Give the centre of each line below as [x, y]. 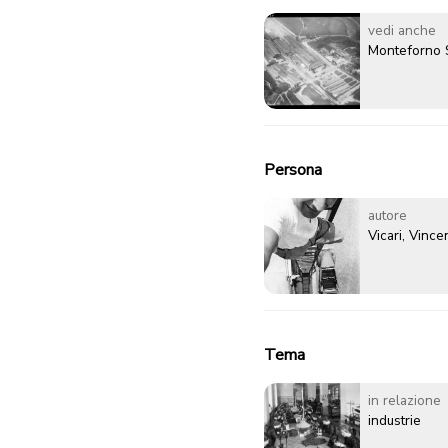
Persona [293, 170]
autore [387, 216]
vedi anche [402, 31]
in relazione [404, 401]
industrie [394, 421]
